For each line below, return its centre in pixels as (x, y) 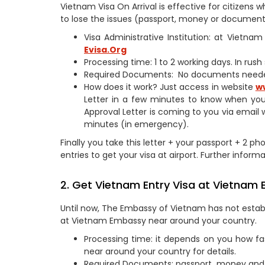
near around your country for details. (160, 251)
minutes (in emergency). (136, 124)
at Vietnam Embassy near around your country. (159, 221)
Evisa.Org (105, 50)
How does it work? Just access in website (170, 87)
